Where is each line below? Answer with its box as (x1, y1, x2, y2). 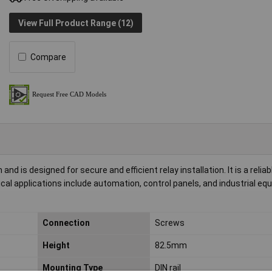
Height (42, 240, 70, 251)
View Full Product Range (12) (18, 18, 134, 28)
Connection (42, 218, 90, 228)
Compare (30, 52, 67, 62)
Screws (154, 218, 185, 228)
